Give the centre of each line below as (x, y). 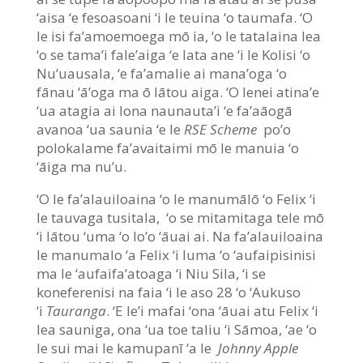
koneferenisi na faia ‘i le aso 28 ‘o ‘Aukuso (168, 292)
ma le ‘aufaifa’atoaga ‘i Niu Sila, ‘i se (151, 273)
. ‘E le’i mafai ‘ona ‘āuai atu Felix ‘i (212, 310)
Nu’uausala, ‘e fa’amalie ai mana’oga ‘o (161, 73)
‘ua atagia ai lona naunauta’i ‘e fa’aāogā (164, 110)
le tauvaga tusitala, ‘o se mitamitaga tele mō (180, 217)
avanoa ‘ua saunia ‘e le (110, 129)
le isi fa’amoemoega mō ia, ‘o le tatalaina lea (178, 36)
